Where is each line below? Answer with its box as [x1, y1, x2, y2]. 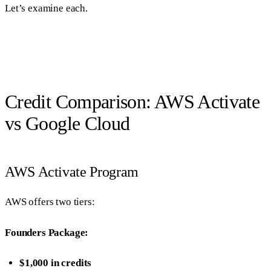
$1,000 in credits [19, 256, 92, 269]
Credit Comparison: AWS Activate [5, 91, 260, 113]
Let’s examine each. [5, 2, 88, 14]
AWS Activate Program [5, 164, 139, 180]
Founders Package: [5, 226, 89, 238]
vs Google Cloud [5, 113, 130, 135]
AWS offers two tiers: [5, 196, 95, 208]
